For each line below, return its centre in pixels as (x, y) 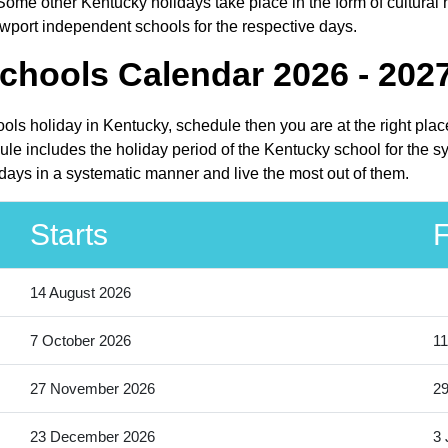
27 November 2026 (92, 389)
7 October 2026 (80, 341)
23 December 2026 (92, 437)
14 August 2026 (80, 293)
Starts (68, 235)
